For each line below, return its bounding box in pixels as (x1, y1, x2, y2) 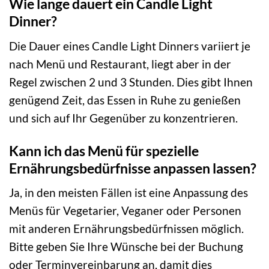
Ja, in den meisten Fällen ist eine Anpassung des (9, 186, 248, 200)
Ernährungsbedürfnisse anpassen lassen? (9, 159, 256, 177)
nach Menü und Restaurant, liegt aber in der (9, 56, 231, 71)
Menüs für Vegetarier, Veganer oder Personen (9, 204, 241, 218)
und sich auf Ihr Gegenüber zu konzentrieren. (9, 110, 238, 125)
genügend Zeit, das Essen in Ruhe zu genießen (9, 92, 241, 107)
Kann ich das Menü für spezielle (9, 142, 199, 159)
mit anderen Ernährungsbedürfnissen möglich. (9, 222, 244, 236)
